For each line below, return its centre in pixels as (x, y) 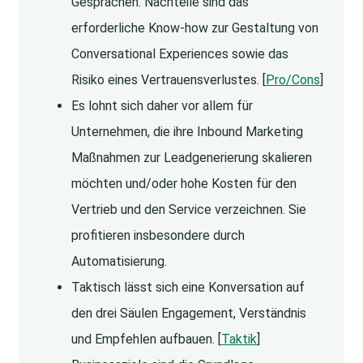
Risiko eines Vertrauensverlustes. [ (169, 80)
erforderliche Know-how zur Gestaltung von (195, 28)
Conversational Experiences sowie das (180, 54)
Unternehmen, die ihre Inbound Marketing (187, 132)
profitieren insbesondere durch (158, 236)
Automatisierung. (119, 262)
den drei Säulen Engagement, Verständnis (189, 314)
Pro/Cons (293, 80)
